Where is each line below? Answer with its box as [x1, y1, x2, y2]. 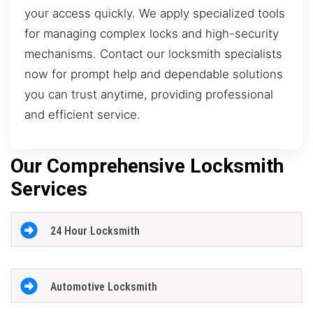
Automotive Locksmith [50, 280, 157, 294]
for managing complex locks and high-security [24, 26, 279, 41]
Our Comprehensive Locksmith [10, 154, 284, 178]
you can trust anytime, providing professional [24, 87, 273, 101]
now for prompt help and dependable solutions [24, 66, 283, 81]
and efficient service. [24, 107, 140, 122]
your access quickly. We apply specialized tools [24, 6, 285, 20]
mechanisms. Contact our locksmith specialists [24, 46, 282, 61]
